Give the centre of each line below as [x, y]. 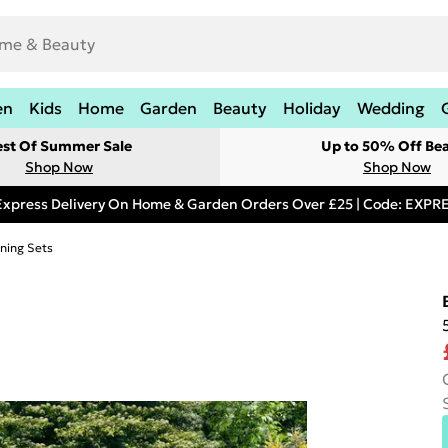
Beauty [240, 108]
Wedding [391, 108]
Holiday [312, 108]
